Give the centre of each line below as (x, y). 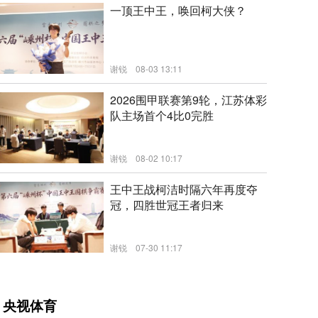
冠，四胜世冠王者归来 (167, 205)
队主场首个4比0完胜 (162, 115)
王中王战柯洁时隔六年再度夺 (184, 189)
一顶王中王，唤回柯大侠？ (178, 10)
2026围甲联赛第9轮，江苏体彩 (188, 100)
